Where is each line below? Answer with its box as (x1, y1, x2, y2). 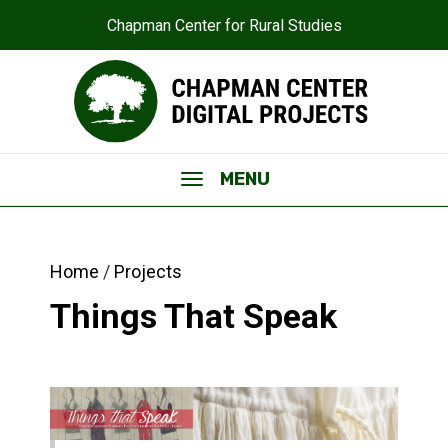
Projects (114, 261, 182, 283)
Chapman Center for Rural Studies (106, 16, 342, 35)
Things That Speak (50, 296, 337, 337)
